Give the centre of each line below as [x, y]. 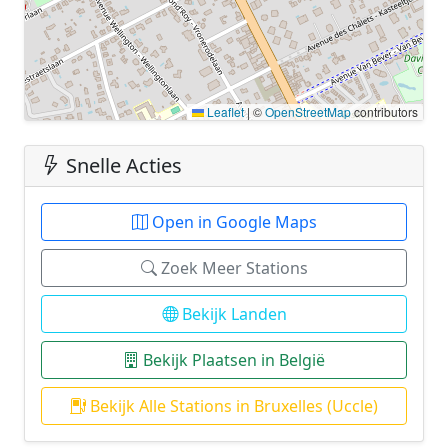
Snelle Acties [121, 165]
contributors [384, 111]
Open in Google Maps [232, 221]
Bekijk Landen [232, 313]
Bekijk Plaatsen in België [232, 359]
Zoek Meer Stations [232, 267]
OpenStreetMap [308, 111]
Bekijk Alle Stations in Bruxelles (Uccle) [232, 405]
